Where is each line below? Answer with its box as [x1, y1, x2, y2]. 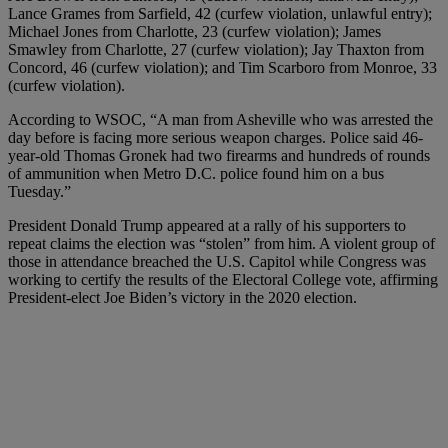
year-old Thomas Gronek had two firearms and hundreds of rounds [8, 146, 430, 164]
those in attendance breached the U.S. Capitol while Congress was [8, 252, 426, 270]
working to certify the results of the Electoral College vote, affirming [8, 270, 438, 288]
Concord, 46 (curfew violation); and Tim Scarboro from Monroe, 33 [8, 58, 437, 76]
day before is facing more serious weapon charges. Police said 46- [8, 128, 423, 146]
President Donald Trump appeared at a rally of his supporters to [8, 216, 406, 234]
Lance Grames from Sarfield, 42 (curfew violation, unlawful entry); [8, 4, 432, 22]
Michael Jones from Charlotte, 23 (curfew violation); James [8, 22, 381, 40]
